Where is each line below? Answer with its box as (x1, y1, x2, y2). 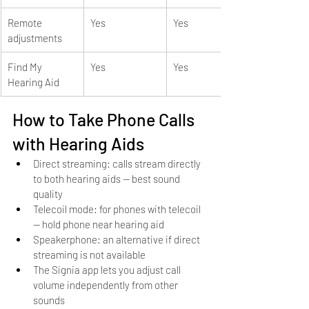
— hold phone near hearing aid (33, 217, 164, 230)
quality (33, 187, 63, 200)
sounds (33, 293, 65, 306)
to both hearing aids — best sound (33, 172, 182, 185)
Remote (8, 16, 44, 29)
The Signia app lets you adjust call (33, 263, 183, 276)
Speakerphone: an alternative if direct (33, 232, 202, 246)
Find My (8, 60, 44, 73)
